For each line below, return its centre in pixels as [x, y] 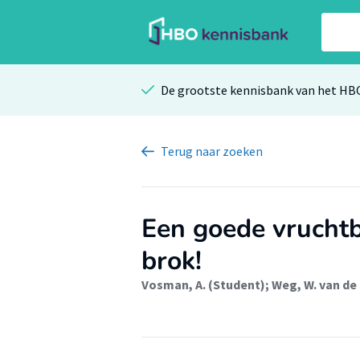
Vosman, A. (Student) [203, 284]
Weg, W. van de [314, 284]
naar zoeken [229, 151]
